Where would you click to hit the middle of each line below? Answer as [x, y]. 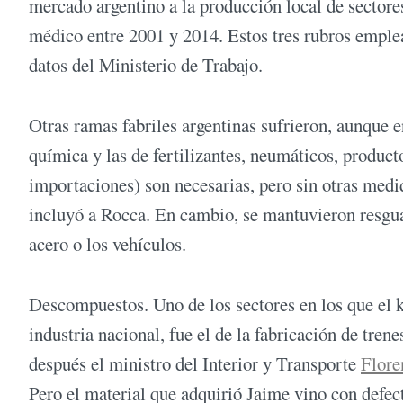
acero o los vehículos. [107, 244]
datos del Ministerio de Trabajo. [146, 64]
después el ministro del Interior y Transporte [195, 364]
